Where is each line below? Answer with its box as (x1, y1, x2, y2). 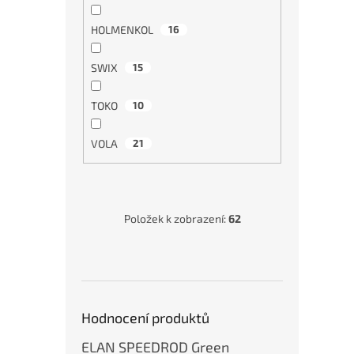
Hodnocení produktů (81, 309, 209, 327)
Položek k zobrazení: (123, 212, 228, 226)
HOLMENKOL (90, 22, 156, 36)
